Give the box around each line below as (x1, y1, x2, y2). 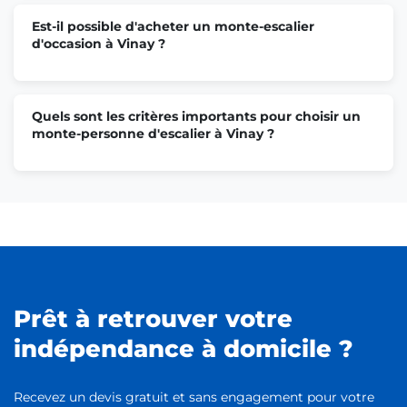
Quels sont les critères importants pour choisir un (32, 107, 361, 124)
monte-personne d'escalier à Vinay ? (32, 124, 274, 142)
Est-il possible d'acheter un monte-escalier (32, 17, 314, 35)
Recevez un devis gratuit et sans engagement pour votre (14, 388, 374, 405)
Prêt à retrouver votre (14, 303, 293, 333)
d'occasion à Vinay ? (32, 35, 165, 52)
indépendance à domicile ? (14, 333, 353, 363)
